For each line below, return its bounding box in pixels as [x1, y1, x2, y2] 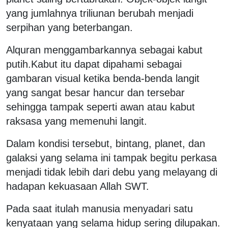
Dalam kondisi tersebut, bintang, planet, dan [6, 137, 205, 149]
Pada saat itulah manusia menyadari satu [6, 203, 193, 214]
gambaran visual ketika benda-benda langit [6, 72, 199, 84]
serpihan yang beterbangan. [6, 21, 133, 33]
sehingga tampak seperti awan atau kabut [6, 101, 195, 112]
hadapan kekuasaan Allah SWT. [6, 180, 149, 192]
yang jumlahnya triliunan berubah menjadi [6, 7, 193, 19]
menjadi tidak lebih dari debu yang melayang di [6, 166, 217, 178]
